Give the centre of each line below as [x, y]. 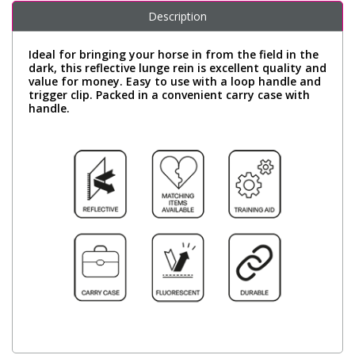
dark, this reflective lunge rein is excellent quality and [177, 67]
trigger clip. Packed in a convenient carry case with [169, 94]
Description [177, 16]
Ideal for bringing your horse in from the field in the [174, 54]
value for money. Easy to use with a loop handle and [175, 81]
